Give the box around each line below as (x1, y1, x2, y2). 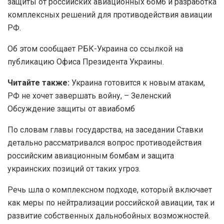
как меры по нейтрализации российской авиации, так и (7, 197, 214, 207)
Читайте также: (7, 77, 69, 87)
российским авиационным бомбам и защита (7, 150, 174, 160)
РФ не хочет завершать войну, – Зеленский (7, 90, 171, 100)
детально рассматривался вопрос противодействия (7, 137, 201, 147)
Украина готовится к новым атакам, (69, 77, 205, 87)
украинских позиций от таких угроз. (7, 163, 140, 173)
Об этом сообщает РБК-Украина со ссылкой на (7, 43, 183, 53)
